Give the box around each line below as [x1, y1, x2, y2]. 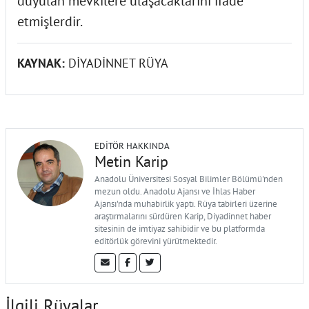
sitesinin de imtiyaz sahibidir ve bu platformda [94, 222, 265, 235]
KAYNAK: [17, 54, 68, 71]
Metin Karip [94, 151, 168, 171]
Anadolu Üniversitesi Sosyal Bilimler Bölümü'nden [94, 172, 283, 185]
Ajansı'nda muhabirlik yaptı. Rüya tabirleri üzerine [94, 197, 277, 210]
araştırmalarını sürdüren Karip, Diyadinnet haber [94, 210, 271, 222]
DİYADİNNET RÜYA [68, 54, 168, 71]
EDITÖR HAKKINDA [94, 139, 170, 152]
